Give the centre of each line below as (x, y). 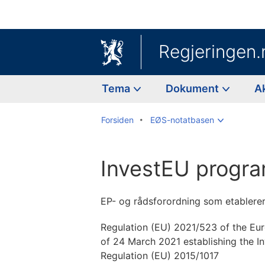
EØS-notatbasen (182, 119)
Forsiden (117, 119)
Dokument (193, 88)
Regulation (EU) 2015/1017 (160, 255)
